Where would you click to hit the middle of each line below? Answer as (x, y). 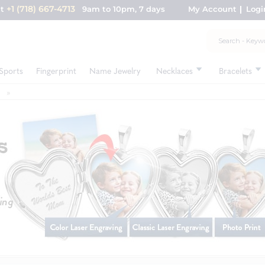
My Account (212, 9)
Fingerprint (56, 70)
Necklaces (174, 70)
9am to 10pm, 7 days (120, 9)
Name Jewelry (115, 70)
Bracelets (235, 70)
